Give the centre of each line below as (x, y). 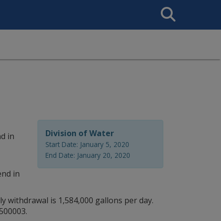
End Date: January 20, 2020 (88, 155)
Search (167, 7)
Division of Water (80, 133)
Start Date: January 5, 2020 (87, 144)
